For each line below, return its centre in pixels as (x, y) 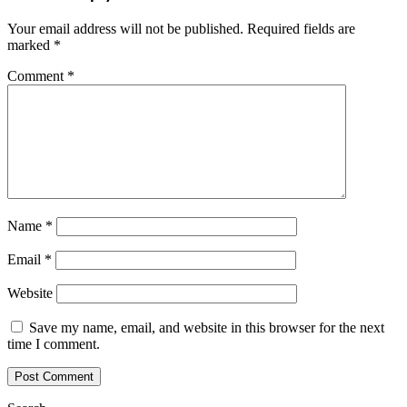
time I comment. (54, 344)
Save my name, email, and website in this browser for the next (207, 328)
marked (30, 45)
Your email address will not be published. (125, 29)
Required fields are (301, 29)
